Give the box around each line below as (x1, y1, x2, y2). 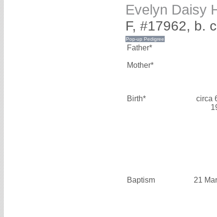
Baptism (127, 175, 155, 184)
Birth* (127, 94, 146, 103)
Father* (127, 43, 152, 52)
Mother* (127, 61, 154, 69)
